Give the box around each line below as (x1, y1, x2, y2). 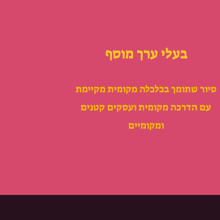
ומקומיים (128, 119, 164, 132)
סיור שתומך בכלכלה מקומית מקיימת (75, 82, 217, 95)
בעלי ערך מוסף (105, 44, 188, 63)
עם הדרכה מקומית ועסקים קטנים (81, 101, 212, 113)
